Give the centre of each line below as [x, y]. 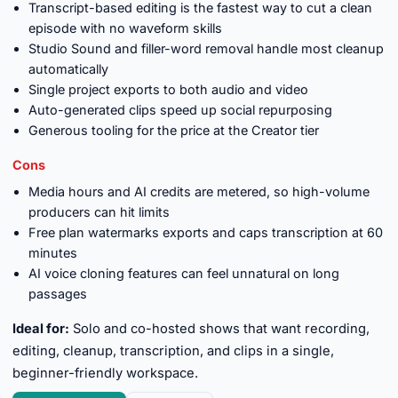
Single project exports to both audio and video [168, 89]
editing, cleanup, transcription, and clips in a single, [173, 351]
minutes [53, 253]
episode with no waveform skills [125, 28]
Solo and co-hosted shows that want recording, [219, 329]
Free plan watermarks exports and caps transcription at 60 [206, 232]
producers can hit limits [99, 212]
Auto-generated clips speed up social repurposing [180, 110]
